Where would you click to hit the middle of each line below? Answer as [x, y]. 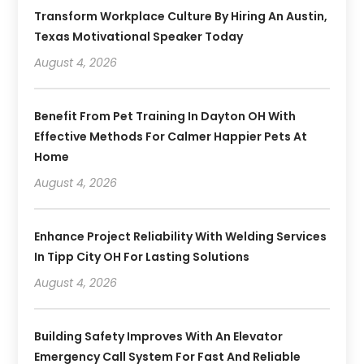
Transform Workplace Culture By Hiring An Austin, [181, 16]
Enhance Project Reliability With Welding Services [181, 236]
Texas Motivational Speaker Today [139, 36]
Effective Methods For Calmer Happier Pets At [171, 136]
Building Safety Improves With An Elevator [159, 336]
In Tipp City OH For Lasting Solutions [142, 256]
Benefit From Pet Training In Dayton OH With [165, 116]
